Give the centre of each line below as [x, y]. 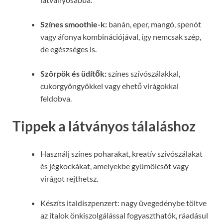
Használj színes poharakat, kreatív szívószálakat [121, 154]
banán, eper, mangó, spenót [154, 24]
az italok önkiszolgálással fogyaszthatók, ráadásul [124, 216]
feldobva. [56, 99]
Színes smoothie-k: [74, 24]
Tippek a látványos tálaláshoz [104, 126]
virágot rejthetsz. [69, 179]
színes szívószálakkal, [143, 74]
